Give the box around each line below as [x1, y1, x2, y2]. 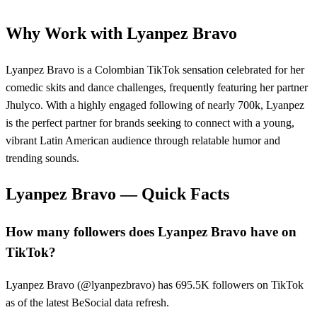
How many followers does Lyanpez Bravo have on [6, 224, 296, 240]
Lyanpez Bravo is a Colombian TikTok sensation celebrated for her [6, 63, 304, 76]
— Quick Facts [116, 185, 229, 204]
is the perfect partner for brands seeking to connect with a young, [6, 116, 294, 129]
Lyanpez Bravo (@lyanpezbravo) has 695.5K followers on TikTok [6, 279, 304, 292]
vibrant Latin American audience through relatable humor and [6, 134, 280, 146]
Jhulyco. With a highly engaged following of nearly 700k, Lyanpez [6, 98, 304, 111]
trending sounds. [6, 151, 79, 164]
